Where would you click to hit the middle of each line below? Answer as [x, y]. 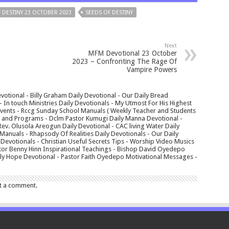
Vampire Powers [152, 70]
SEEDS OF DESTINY [109, 13]
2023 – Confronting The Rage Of [124, 62]
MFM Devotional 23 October [132, 53]
